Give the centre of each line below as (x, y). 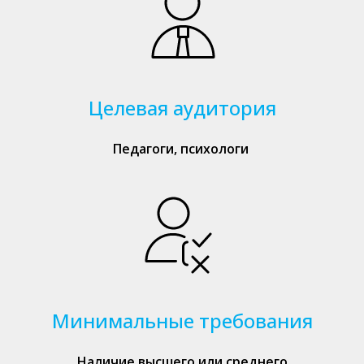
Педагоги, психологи (182, 149)
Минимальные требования (182, 321)
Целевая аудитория (182, 108)
